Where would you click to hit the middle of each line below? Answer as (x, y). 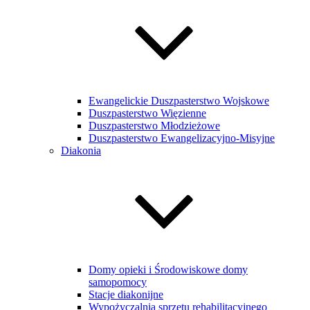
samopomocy (118, 282)
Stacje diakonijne (126, 294)
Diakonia (81, 151)
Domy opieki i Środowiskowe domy (168, 270)
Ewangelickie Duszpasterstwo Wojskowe (179, 101)
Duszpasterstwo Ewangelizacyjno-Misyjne (182, 138)
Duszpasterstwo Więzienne (147, 113)
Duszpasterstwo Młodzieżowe (154, 126)
